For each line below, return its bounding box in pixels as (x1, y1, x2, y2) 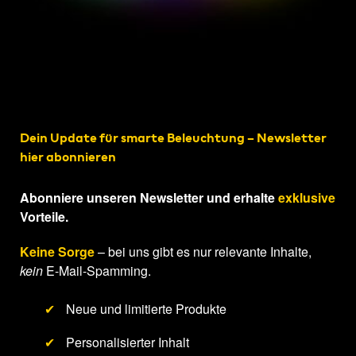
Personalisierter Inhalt (62, 332, 189, 351)
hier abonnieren (20, 147, 116, 167)
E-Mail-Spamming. (43, 261, 151, 281)
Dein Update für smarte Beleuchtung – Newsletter (20, 128, 327, 148)
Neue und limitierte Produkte (62, 300, 226, 319)
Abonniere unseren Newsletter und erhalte (20, 188, 278, 207)
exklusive (278, 188, 335, 207)
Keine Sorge (20, 242, 95, 261)
